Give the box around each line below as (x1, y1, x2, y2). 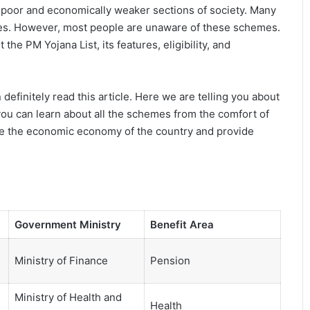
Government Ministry (14, 218, 121, 232)
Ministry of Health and (14, 291, 122, 304)
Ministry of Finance (14, 254, 108, 268)
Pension (149, 254, 190, 268)
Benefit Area (149, 218, 214, 232)
